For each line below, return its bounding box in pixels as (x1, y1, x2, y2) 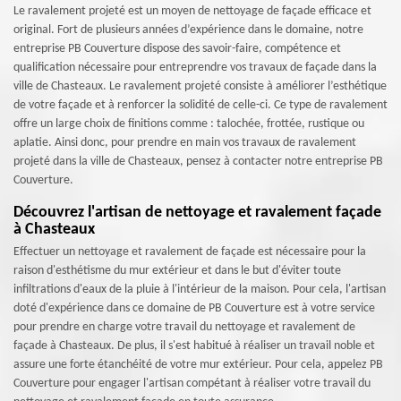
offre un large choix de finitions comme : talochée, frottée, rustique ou (13, 117, 364, 131)
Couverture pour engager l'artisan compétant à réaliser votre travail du (13, 377, 371, 390)
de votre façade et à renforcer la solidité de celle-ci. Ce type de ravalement (13, 98, 388, 112)
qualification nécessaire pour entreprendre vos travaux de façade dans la (13, 61, 377, 74)
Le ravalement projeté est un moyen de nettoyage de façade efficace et (13, 4, 371, 18)
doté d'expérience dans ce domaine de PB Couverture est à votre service (13, 302, 375, 315)
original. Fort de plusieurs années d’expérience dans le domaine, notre (13, 23, 363, 37)
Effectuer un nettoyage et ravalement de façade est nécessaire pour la (13, 245, 366, 259)
